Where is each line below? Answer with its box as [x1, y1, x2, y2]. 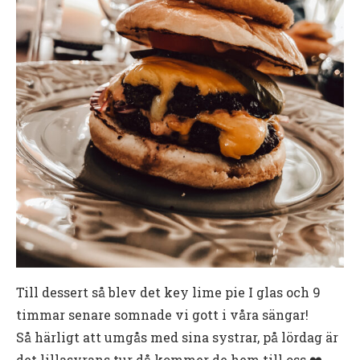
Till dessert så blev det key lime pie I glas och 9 [16, 284, 321, 301]
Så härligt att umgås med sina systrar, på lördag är [16, 329, 338, 346]
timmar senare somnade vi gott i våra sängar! [16, 306, 309, 324]
